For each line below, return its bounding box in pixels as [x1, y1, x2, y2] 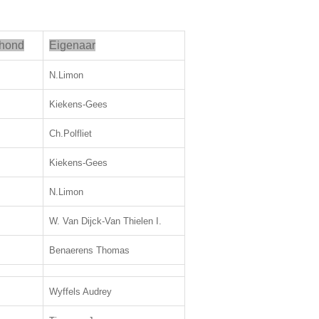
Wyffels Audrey [49, 286, 112, 297]
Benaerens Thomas [49, 245, 130, 256]
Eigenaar [49, 39, 95, 51]
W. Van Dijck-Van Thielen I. [49, 216, 162, 226]
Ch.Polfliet [49, 128, 92, 139]
